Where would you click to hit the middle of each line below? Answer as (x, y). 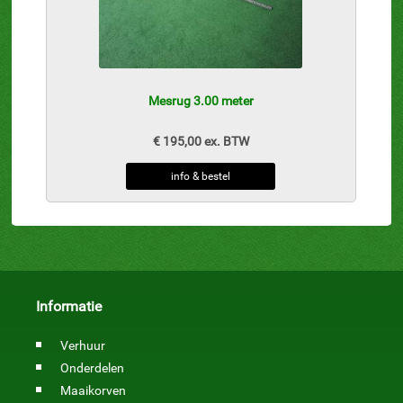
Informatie (69, 307)
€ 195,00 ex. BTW (201, 142)
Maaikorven (93, 391)
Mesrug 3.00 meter (201, 101)
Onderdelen (92, 368)
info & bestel (201, 177)
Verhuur (83, 346)
